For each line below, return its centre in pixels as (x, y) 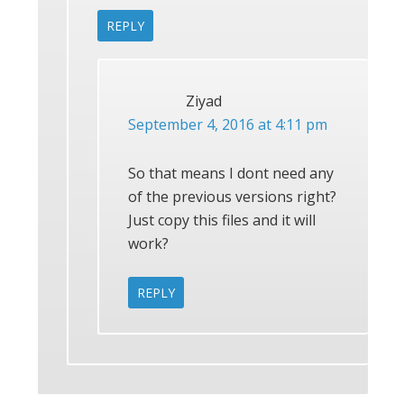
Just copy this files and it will (222, 220)
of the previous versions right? (232, 196)
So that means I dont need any (231, 173)
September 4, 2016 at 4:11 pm (228, 124)
